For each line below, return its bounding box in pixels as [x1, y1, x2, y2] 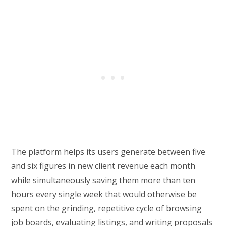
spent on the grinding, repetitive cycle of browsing [11, 203, 202, 214]
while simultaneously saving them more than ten [11, 175, 196, 186]
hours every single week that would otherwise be [11, 189, 197, 200]
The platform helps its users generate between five [11, 146, 206, 158]
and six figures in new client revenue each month [11, 160, 196, 172]
